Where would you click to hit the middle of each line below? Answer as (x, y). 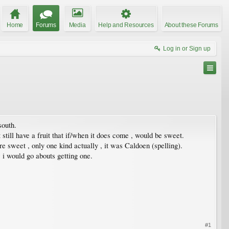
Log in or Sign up (187, 48)
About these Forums (191, 25)
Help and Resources (126, 25)
